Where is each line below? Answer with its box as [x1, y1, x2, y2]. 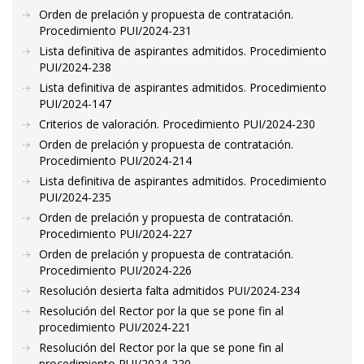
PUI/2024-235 [39, 189, 111, 205]
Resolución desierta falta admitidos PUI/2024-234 [39, 283, 300, 298]
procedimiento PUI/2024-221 [39, 319, 191, 335]
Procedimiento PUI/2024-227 [39, 226, 192, 241]
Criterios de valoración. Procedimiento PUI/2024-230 [39, 116, 315, 132]
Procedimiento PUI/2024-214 [39, 153, 192, 168]
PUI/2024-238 [39, 59, 111, 75]
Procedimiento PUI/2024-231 [39, 23, 192, 38]
